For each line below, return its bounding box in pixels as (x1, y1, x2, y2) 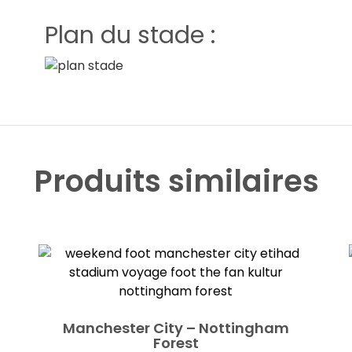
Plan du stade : (45, 18, 216, 52)
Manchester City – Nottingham (62, 318, 289, 339)
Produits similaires (33, 160, 319, 203)
